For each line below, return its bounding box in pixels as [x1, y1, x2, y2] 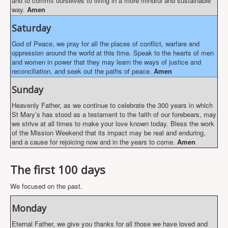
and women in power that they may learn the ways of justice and [12, 57, 201, 67]
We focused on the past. [10, 181, 82, 191]
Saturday [12, 22, 51, 34]
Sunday [12, 83, 43, 96]
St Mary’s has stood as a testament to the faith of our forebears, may [12, 109, 216, 119]
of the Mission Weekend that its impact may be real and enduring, [12, 128, 206, 137]
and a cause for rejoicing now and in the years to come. [12, 137, 177, 147]
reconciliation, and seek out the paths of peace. [12, 66, 152, 76]
